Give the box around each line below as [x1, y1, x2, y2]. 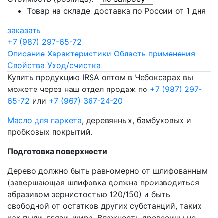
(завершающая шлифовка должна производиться [7, 177, 199, 187]
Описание [7, 48, 45, 58]
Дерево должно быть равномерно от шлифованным [7, 165, 208, 176]
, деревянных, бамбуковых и [82, 115, 191, 125]
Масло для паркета [7, 115, 82, 125]
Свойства [7, 60, 45, 70]
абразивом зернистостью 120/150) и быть [7, 189, 170, 199]
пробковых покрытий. [7, 127, 92, 137]
